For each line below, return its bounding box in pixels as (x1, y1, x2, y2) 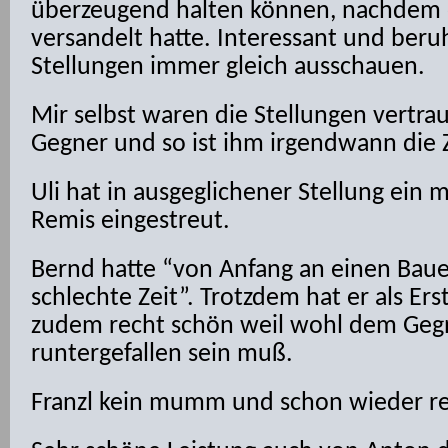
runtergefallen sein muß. (31, 341, 293, 368)
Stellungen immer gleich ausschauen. (31, 54, 425, 81)
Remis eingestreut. (31, 208, 230, 235)
